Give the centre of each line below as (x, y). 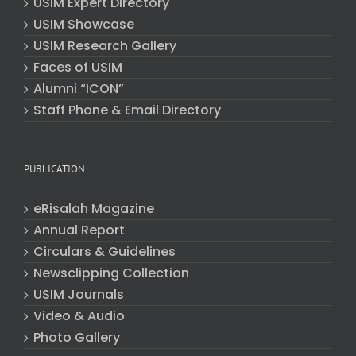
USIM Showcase (84, 25)
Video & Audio (79, 316)
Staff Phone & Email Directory (127, 110)
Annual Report (79, 230)
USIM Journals (79, 295)
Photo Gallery (77, 338)
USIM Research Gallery (105, 46)
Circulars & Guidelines (104, 252)
